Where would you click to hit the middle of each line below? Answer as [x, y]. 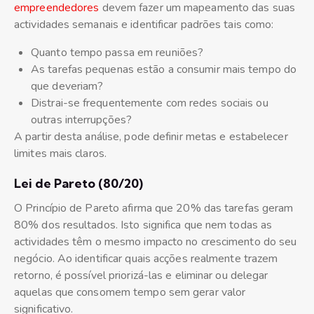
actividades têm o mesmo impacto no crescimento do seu [156, 242]
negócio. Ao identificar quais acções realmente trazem [146, 259]
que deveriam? [67, 87]
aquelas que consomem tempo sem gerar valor [130, 293]
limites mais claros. [60, 154]
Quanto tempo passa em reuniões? [117, 53]
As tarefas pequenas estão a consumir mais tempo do [164, 70]
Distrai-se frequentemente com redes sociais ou [150, 103]
